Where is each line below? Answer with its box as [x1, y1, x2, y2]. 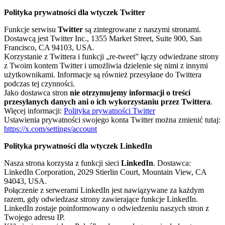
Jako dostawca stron [4, 88, 70, 97]
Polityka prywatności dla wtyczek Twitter [4, 8, 145, 17]
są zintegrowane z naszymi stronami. [83, 25, 201, 34]
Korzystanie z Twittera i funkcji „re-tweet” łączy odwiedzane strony [4, 52, 219, 61]
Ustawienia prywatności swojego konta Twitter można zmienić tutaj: [4, 116, 220, 125]
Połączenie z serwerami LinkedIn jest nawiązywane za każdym [4, 186, 204, 195]
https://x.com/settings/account [4, 125, 97, 134]
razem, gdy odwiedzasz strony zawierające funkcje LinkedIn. [4, 195, 198, 204]
